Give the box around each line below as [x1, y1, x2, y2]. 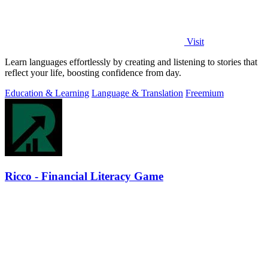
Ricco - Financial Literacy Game [5, 169, 163, 182]
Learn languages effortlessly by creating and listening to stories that [5, 57, 257, 67]
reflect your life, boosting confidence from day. [5, 68, 181, 78]
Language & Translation [92, 88, 183, 98]
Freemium [185, 88, 224, 98]
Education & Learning [5, 88, 89, 98]
